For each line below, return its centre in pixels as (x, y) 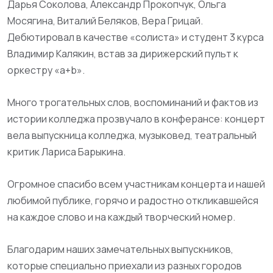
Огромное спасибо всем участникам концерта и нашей (136, 184)
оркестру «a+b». (46, 70)
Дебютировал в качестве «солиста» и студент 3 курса (136, 37)
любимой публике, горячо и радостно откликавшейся (133, 200)
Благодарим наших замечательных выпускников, (120, 249)
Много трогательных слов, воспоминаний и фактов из (133, 102)
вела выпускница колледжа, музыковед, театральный (132, 135)
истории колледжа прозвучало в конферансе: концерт (136, 119)
